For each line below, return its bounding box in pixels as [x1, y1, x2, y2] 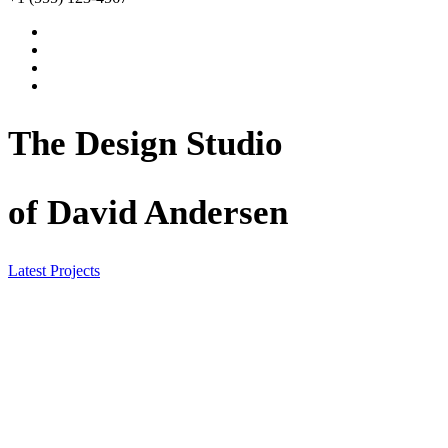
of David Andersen [8, 192, 288, 232]
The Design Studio [8, 123, 283, 163]
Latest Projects [8, 261, 100, 279]
